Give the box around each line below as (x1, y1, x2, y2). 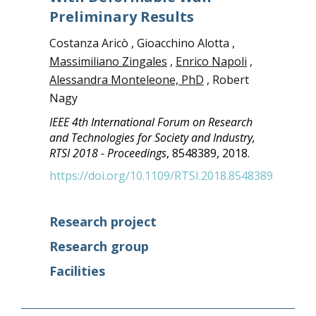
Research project (49, 213, 157, 230)
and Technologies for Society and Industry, (49, 130, 255, 145)
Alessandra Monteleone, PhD (49, 72, 204, 87)
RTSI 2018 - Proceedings (49, 145, 166, 161)
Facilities (49, 262, 105, 279)
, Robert (203, 72, 249, 87)
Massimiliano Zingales (49, 54, 167, 69)
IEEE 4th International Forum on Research (49, 114, 253, 130)
